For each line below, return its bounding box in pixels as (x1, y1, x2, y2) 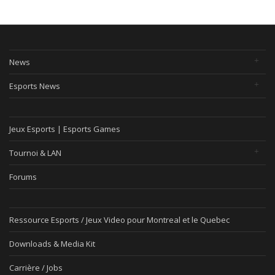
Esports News (9, 80, 60, 91)
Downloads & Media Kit (9, 238, 95, 249)
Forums (9, 171, 37, 182)
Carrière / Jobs (9, 262, 63, 273)
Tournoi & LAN (9, 147, 61, 158)
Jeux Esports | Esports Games (9, 123, 120, 134)
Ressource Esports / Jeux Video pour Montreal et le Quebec (9, 214, 230, 225)
